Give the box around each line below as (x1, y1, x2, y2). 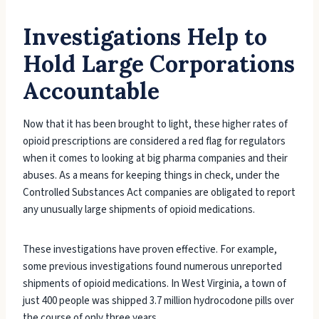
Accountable (23, 76, 159, 106)
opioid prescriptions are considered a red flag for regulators (23, 134, 286, 150)
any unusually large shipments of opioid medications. (23, 202, 257, 218)
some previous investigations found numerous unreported (23, 259, 282, 275)
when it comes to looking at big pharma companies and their (23, 151, 288, 167)
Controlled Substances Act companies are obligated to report (23, 185, 296, 201)
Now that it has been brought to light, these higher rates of (23, 117, 288, 132)
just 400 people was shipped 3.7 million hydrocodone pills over (23, 293, 294, 309)
